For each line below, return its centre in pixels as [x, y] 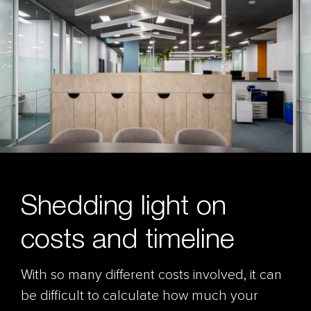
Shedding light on [124, 204]
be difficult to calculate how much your [140, 296]
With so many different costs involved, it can [151, 275]
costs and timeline [128, 237]
